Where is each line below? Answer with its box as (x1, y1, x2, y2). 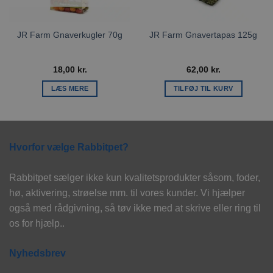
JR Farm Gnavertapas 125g (149, 30, 257, 40)
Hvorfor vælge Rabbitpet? (9, 141, 129, 152)
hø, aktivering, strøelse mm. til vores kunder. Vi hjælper (9, 187, 245, 198)
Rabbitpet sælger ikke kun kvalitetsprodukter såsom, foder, (9, 172, 260, 183)
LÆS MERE (51, 84, 89, 92)
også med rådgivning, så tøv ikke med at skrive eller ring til (9, 202, 261, 213)
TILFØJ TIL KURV (173, 84, 233, 92)
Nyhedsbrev (9, 247, 66, 258)
